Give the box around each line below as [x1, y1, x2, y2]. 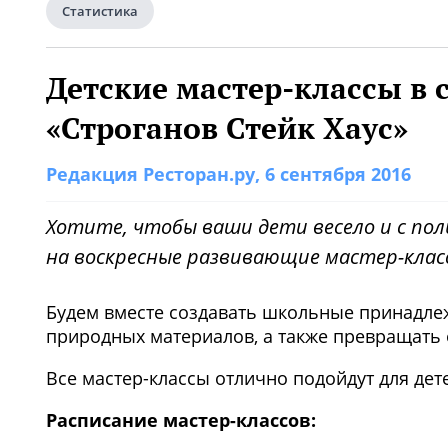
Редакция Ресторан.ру [46, 162, 255, 186]
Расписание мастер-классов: [46, 408, 316, 432]
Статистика [62, 2, 138, 20]
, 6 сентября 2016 [255, 162, 411, 186]
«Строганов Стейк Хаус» [46, 108, 408, 148]
